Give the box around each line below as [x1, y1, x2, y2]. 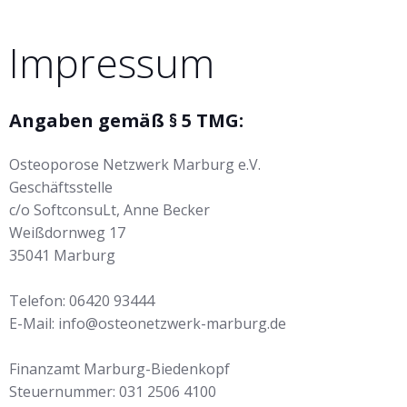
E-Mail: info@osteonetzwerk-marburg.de [9, 313, 286, 333]
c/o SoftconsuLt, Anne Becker [9, 200, 210, 220]
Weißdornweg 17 [9, 223, 125, 243]
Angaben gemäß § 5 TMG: [9, 108, 243, 133]
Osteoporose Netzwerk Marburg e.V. [9, 154, 261, 174]
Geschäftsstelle [9, 177, 113, 197]
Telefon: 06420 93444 [9, 291, 154, 311]
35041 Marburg [9, 245, 115, 265]
